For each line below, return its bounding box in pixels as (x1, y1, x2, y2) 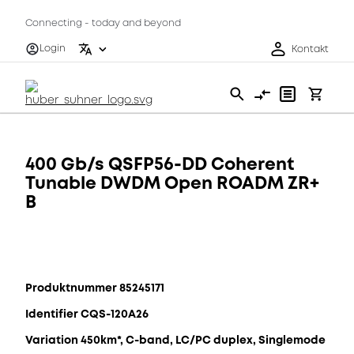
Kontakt (292, 42, 329, 56)
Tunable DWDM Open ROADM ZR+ (25, 171, 319, 195)
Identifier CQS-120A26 (25, 306, 149, 322)
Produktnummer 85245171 (25, 280, 164, 296)
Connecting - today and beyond (25, 17, 181, 30)
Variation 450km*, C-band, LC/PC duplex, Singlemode (25, 332, 326, 348)
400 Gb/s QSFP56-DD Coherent (25, 152, 294, 176)
